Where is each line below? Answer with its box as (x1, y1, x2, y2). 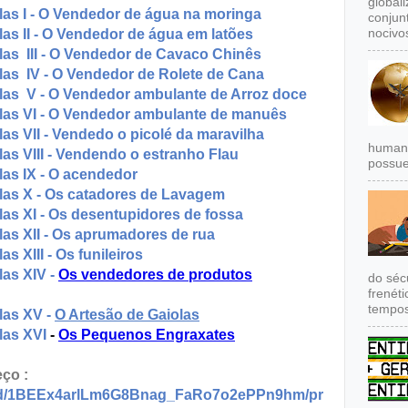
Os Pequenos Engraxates (58, 326, 235, 342)
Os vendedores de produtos (58, 266, 252, 282)
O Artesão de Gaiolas (55, 306, 199, 322)
